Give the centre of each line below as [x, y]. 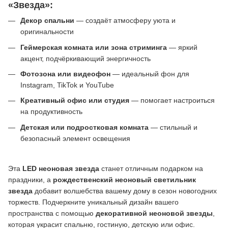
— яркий [182, 47]
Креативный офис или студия [75, 101]
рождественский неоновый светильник [124, 180]
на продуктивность [51, 112]
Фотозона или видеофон [65, 74]
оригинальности [47, 32]
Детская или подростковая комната [84, 127]
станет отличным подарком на [151, 169]
